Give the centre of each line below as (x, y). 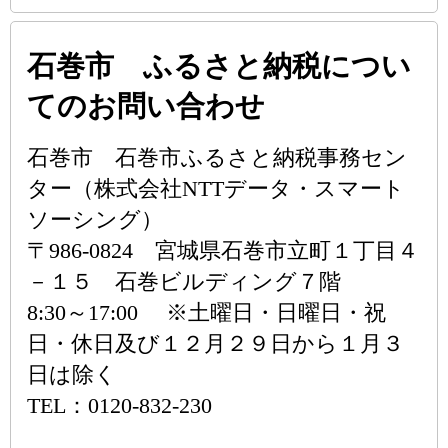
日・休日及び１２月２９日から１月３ (215, 343)
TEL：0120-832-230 (119, 405)
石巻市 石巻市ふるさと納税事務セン (217, 157)
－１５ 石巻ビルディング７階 (184, 281)
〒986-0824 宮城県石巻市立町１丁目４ (223, 250)
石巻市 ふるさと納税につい (219, 66)
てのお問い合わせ (146, 106)
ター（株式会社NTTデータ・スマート (216, 188)
